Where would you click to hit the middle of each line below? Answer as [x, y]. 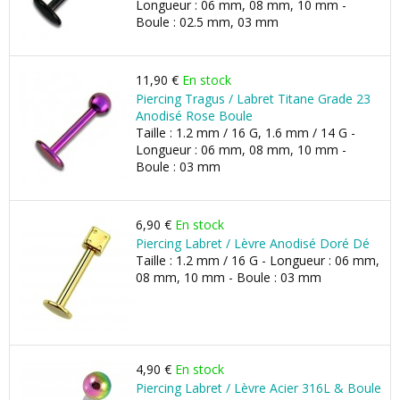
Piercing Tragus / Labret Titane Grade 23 [253, 99]
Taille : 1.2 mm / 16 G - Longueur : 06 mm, [258, 260]
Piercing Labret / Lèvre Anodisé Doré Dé [253, 243]
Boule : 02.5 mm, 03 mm [207, 22]
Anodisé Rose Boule [194, 116]
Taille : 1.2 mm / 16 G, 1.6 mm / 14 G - [246, 133]
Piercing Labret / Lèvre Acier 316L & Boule [258, 388]
